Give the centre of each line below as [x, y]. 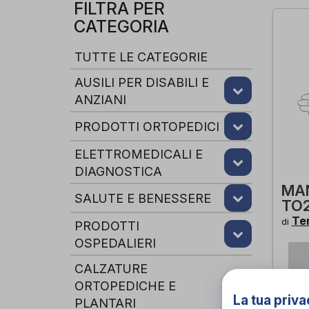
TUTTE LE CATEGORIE [141, 57]
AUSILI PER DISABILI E [142, 82]
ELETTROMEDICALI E [139, 154]
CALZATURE [111, 268]
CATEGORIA [121, 26]
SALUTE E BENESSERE [143, 198]
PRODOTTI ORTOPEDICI [147, 127]
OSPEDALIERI [115, 243]
